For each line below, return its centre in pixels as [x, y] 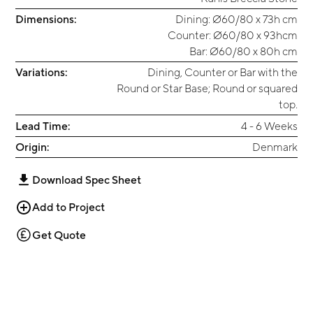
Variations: [42, 72]
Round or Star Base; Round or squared [207, 88]
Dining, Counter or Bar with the [222, 72]
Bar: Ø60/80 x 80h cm [243, 51]
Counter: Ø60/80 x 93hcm [232, 35]
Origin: [32, 146]
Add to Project [68, 207]
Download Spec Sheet [87, 179]
